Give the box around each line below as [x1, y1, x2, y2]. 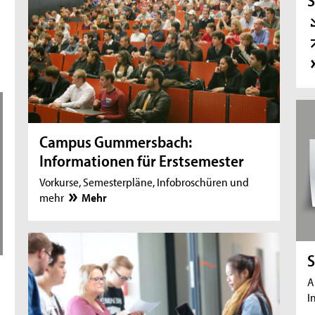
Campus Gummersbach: [39, 131, 193, 153]
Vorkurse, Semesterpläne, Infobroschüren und [39, 174, 250, 190]
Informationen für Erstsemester [39, 150, 245, 172]
